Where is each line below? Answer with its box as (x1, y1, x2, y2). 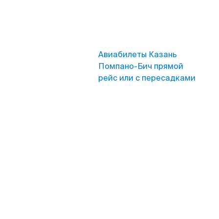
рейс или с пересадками (98, 73, 196, 83)
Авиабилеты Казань (98, 49, 177, 60)
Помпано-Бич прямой (98, 61, 183, 71)
